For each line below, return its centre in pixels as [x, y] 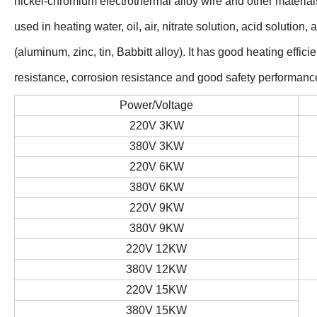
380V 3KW [156, 146]
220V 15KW [156, 290]
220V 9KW [156, 208]
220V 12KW [156, 249]
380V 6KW [156, 188]
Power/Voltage [156, 105]
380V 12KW [156, 270]
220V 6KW [156, 167]
